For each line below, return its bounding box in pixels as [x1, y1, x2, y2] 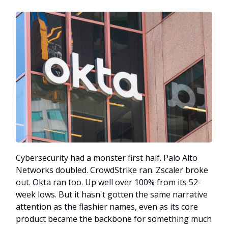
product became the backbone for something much [16, 213, 212, 224]
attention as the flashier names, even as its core [16, 201, 198, 212]
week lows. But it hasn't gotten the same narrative [16, 188, 208, 200]
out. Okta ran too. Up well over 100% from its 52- [16, 176, 201, 188]
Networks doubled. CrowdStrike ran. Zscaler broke [16, 164, 208, 176]
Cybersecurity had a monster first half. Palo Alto [16, 152, 197, 163]
